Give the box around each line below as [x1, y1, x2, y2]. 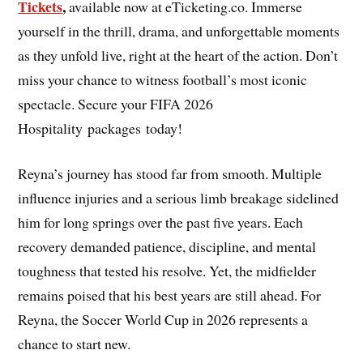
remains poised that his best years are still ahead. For [18, 285, 322, 305]
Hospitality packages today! [18, 117, 183, 138]
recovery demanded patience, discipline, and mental [18, 237, 317, 257]
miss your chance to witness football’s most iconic [18, 69, 308, 89]
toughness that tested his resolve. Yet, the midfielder [18, 261, 317, 281]
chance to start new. [18, 334, 131, 354]
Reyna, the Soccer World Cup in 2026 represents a [18, 310, 309, 330]
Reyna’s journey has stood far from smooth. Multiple [18, 164, 322, 184]
